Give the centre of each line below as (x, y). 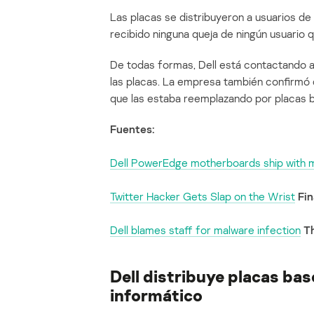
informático (156, 295)
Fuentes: (132, 129)
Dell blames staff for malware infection (205, 230)
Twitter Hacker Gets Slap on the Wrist (203, 197)
